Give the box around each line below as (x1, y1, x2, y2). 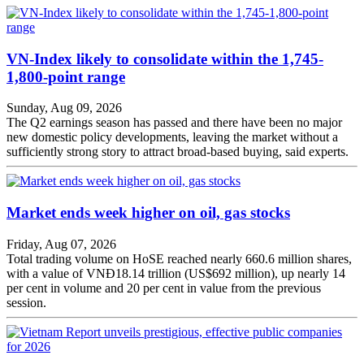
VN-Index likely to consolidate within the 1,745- (6, 50, 323, 67)
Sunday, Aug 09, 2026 (6, 101, 122, 115)
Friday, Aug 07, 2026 (6, 236, 116, 251)
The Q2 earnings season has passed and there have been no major (6, 115, 342, 130)
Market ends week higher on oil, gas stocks (6, 204, 290, 222)
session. (6, 295, 50, 310)
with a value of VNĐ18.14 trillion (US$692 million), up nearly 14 (6, 266, 345, 280)
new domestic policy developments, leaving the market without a (6, 130, 338, 145)
